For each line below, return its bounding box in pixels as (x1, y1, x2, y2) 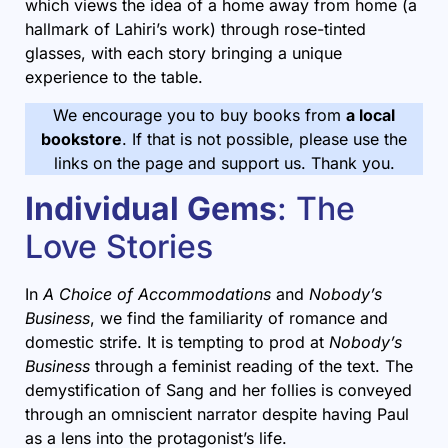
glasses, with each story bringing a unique (25, 43, 342, 63)
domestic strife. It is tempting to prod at (25, 331, 329, 352)
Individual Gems (25, 188, 277, 228)
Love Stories (25, 226, 213, 266)
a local (346, 105, 395, 126)
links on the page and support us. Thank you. (53, 153, 395, 174)
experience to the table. (25, 67, 203, 87)
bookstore (41, 129, 122, 150)
